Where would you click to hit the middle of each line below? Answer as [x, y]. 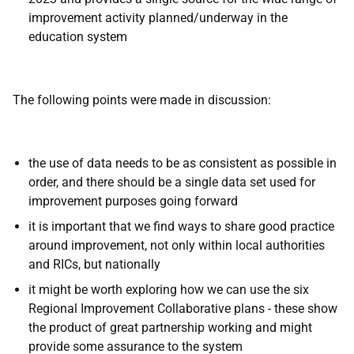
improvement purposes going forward [133, 201]
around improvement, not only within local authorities [177, 245]
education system [78, 37]
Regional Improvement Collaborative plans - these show [183, 309]
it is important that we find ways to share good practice [181, 226]
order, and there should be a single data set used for [172, 182]
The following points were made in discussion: [142, 100]
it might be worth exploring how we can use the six [169, 290]
